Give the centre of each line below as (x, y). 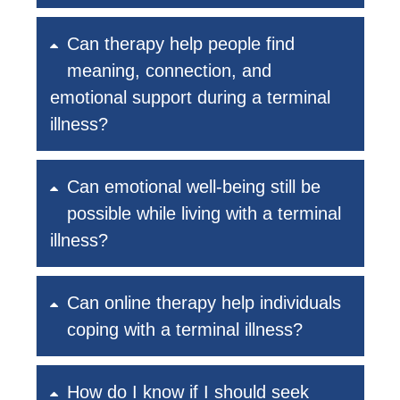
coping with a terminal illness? (185, 330)
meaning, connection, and (169, 71)
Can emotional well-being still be (194, 187)
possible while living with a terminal (204, 214)
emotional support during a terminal (190, 98)
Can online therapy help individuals (204, 303)
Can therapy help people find (181, 44)
